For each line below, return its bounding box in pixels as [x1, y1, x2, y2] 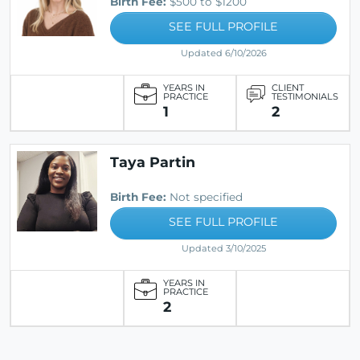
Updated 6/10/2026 [180, 47, 267, 59]
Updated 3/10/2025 [181, 242, 266, 254]
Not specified [166, 190, 243, 203]
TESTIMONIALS [272, 90, 339, 102]
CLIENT [272, 81, 305, 93]
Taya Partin [110, 153, 195, 170]
